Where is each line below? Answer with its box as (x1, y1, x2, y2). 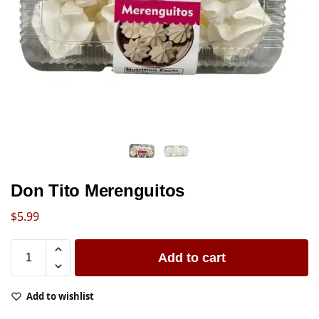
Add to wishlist (26, 289, 94, 303)
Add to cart (157, 250, 226, 265)
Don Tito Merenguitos (11, 181, 185, 200)
